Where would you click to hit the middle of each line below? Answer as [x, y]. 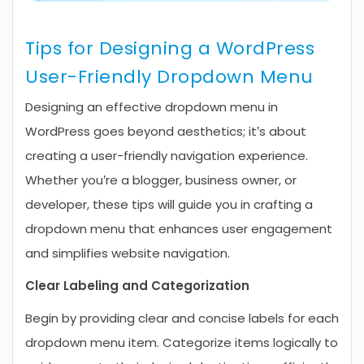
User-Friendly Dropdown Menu [169, 77]
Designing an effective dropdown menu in [152, 107]
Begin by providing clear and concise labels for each [182, 318]
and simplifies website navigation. [128, 253]
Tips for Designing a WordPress [170, 48]
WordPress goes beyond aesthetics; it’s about [166, 131]
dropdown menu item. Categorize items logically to [182, 342]
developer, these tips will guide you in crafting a [169, 204]
